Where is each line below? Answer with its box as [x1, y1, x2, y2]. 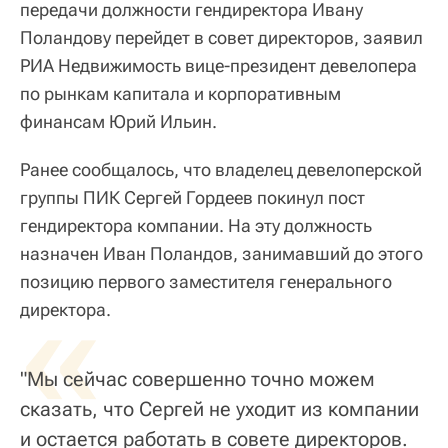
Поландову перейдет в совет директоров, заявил [20, 26, 423, 48]
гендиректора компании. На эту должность [20, 214, 372, 236]
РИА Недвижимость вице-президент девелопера [20, 54, 417, 76]
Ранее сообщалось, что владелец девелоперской [20, 158, 422, 180]
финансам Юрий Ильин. [20, 110, 217, 132]
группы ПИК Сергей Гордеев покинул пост [20, 186, 365, 208]
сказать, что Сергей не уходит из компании [20, 396, 419, 421]
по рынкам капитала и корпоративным [20, 82, 341, 104]
